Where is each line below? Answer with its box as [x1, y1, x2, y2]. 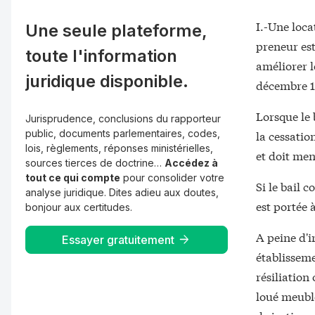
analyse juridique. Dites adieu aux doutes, [25, 186, 219, 198]
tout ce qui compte [25, 172, 120, 184]
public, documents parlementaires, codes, [25, 127, 220, 139]
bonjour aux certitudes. [25, 201, 132, 213]
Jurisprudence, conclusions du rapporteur [25, 112, 221, 124]
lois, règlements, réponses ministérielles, [25, 142, 213, 154]
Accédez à [165, 157, 218, 169]
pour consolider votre [120, 172, 224, 184]
